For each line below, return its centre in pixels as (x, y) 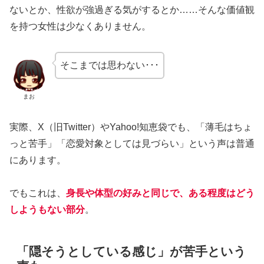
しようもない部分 (47, 210)
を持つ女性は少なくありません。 (80, 27)
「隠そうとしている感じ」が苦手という (132, 251)
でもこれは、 (38, 193)
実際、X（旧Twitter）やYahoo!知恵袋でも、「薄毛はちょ (131, 127)
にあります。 (38, 160)
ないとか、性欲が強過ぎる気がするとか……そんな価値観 (132, 10)
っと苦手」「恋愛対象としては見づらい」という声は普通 (132, 143)
